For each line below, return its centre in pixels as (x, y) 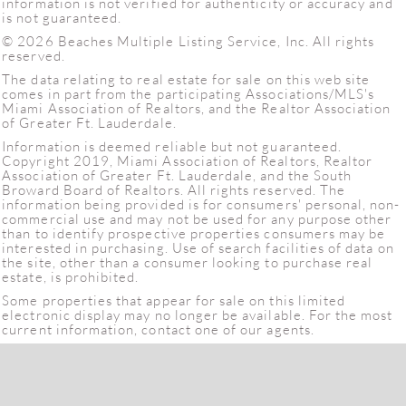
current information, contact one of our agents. (158, 329)
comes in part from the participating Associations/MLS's (188, 93)
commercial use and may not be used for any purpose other (197, 218)
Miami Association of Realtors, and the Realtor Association (197, 108)
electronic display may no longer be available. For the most (198, 314)
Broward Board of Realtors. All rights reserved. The (174, 189)
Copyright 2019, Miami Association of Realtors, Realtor (188, 160)
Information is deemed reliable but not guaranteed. (172, 146)
